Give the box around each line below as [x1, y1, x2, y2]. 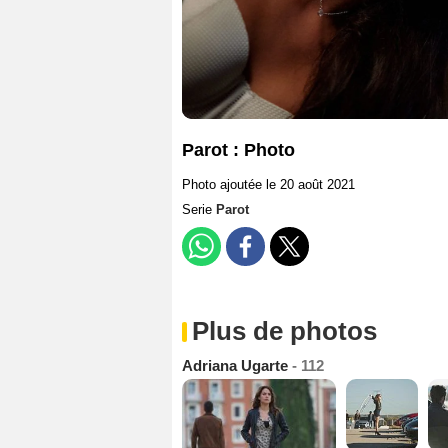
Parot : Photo [182, 140, 295, 161]
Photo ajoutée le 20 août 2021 [182, 177, 355, 193]
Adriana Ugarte [182, 357, 292, 375]
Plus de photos [192, 316, 377, 347]
